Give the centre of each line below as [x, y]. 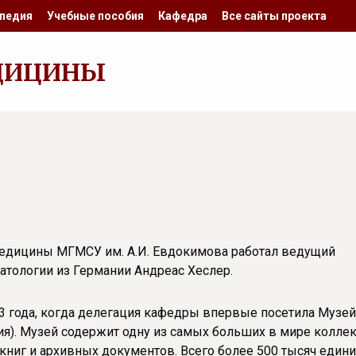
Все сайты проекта [274, 16]
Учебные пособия [95, 16]
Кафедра [183, 16]
